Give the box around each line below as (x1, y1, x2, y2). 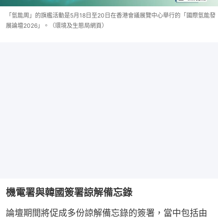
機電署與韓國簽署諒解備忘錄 (6, 187, 132, 199)
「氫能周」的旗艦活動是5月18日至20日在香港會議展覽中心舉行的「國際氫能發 (6, 12, 216, 19)
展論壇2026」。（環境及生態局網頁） (6, 22, 108, 30)
